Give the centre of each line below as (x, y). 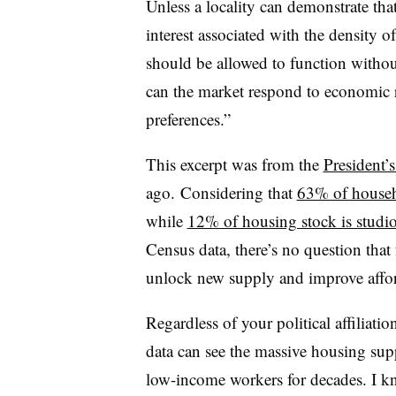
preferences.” (188, 118)
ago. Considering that (221, 192)
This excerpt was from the (234, 164)
